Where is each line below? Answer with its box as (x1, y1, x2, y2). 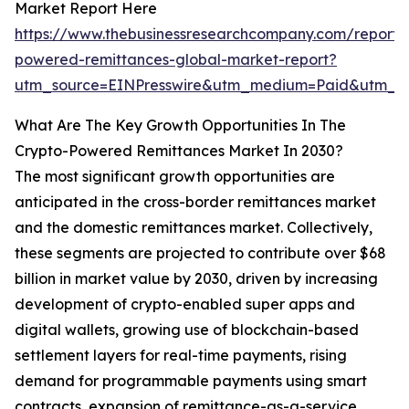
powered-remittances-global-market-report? (15, 50, 337, 69)
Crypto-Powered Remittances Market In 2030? (15, 142, 343, 161)
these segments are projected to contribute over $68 (15, 244, 386, 263)
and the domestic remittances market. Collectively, (15, 218, 372, 237)
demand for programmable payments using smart (15, 372, 367, 391)
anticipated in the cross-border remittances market (15, 193, 376, 212)
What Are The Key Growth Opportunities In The (15, 116, 346, 135)
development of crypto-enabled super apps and (15, 295, 355, 314)
